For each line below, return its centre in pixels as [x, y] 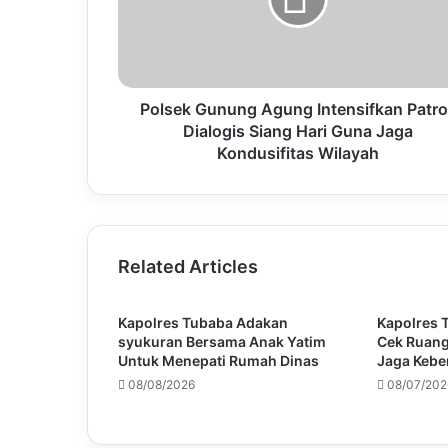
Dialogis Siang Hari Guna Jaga [297, 130]
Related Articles [188, 266]
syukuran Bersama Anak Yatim [222, 341]
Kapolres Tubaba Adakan [203, 322]
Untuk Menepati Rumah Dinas [218, 360]
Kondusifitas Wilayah [297, 152]
